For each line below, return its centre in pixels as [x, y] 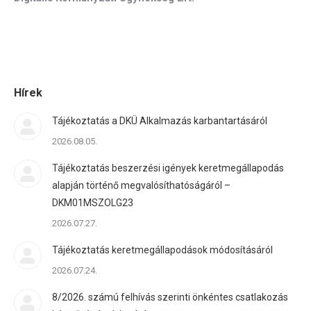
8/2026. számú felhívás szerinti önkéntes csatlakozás [170, 297]
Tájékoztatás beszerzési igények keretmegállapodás [168, 168]
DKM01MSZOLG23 [93, 203]
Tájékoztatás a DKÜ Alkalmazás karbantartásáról [160, 121]
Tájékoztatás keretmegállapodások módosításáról [162, 250]
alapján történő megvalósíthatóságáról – [141, 185]
